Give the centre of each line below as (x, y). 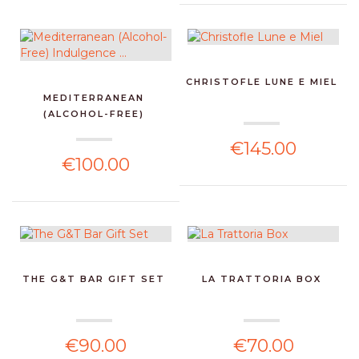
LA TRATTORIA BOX (261, 278)
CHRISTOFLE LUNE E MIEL (261, 81)
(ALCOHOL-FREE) (94, 113)
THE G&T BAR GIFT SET (94, 278)
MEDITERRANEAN (94, 97)
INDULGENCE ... (94, 129)
